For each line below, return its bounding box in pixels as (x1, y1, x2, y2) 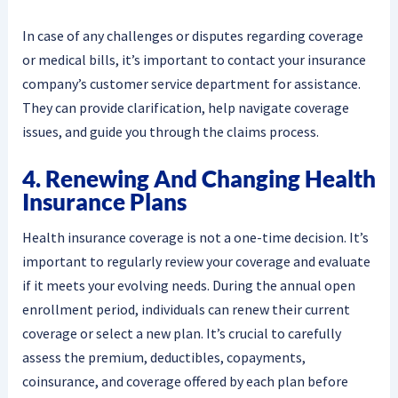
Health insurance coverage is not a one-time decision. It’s (21, 228, 369, 247)
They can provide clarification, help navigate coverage (21, 99, 349, 117)
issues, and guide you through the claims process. (21, 123, 319, 141)
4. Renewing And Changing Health (21, 163, 376, 193)
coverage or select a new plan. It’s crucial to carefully (21, 324, 341, 343)
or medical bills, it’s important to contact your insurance (21, 51, 366, 69)
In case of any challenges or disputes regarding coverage (21, 27, 363, 45)
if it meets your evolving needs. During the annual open (21, 276, 355, 295)
